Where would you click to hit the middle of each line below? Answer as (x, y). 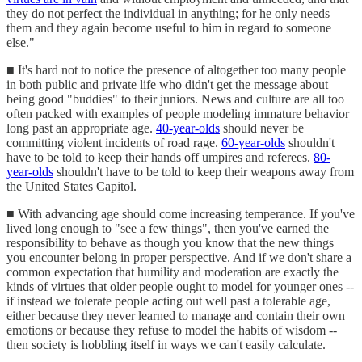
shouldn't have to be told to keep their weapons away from (204, 171)
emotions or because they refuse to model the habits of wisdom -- (172, 330)
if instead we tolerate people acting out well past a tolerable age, (168, 301)
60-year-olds (253, 142)
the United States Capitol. (72, 186)
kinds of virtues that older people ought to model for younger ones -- (180, 286)
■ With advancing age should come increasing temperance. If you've (181, 213)
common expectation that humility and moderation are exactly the (173, 271)
